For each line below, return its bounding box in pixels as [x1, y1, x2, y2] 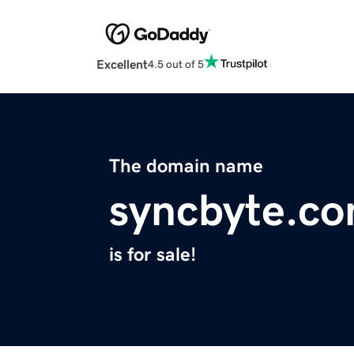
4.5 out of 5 [148, 58, 204, 70]
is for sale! [109, 245, 196, 265]
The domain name [109, 156, 263, 176]
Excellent [96, 58, 148, 71]
